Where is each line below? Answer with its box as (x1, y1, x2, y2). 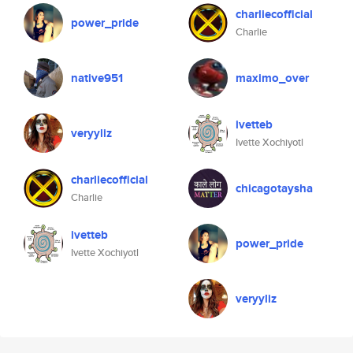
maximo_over (236, 69, 309, 87)
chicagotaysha (236, 180, 313, 197)
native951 (71, 69, 123, 87)
